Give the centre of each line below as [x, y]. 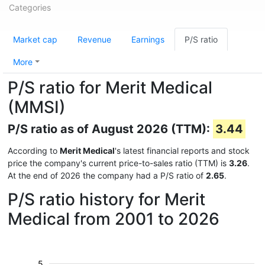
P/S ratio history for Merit [106, 199]
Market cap [35, 39]
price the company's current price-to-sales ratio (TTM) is [118, 163]
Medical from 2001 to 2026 [114, 219]
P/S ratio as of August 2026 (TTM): [110, 129]
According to [34, 151]
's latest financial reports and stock [182, 151]
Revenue [94, 39]
